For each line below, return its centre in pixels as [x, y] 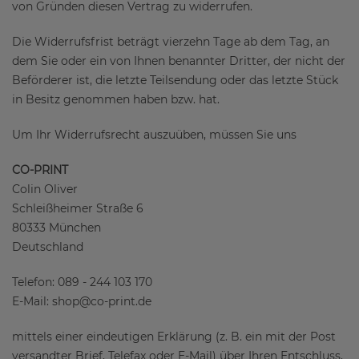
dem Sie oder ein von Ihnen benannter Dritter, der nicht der [179, 61]
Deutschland [48, 247]
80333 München [56, 228]
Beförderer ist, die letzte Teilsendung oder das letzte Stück [175, 81]
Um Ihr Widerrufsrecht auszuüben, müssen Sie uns [154, 135]
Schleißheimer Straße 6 [78, 209]
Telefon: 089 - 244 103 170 [82, 282]
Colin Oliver [45, 190]
